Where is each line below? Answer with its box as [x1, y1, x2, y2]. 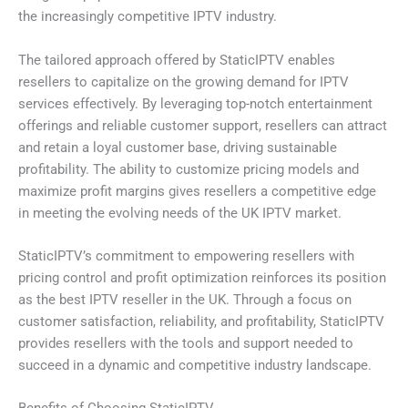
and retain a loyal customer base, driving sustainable [18, 138, 337, 156]
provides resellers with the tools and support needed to [18, 334, 353, 352]
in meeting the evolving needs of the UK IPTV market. [18, 204, 342, 221]
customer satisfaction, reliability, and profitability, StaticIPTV [18, 312, 384, 330]
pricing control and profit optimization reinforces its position [18, 269, 386, 286]
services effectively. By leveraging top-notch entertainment [18, 95, 372, 112]
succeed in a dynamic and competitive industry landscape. [18, 356, 372, 373]
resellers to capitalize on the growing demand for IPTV [18, 73, 349, 90]
